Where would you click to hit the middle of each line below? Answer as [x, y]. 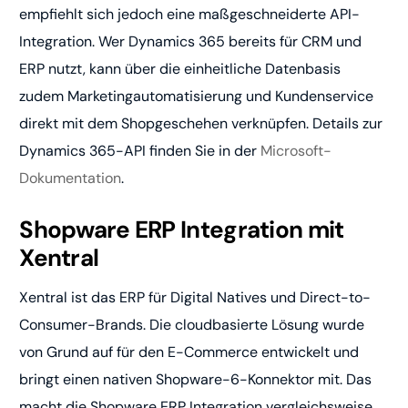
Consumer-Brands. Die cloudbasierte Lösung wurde [192, 325]
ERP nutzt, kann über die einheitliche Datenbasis [180, 69]
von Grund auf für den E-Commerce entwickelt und [189, 352]
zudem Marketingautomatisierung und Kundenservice [197, 97]
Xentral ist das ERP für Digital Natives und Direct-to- [195, 298]
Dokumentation [71, 178]
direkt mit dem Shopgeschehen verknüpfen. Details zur [201, 124]
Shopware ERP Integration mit [182, 230]
